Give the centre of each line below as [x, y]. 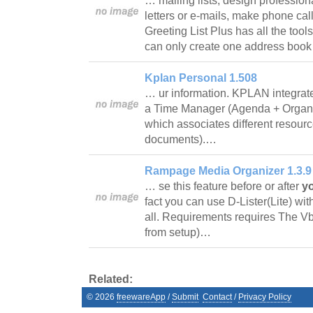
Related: [111, 279]
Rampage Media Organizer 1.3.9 [228, 170]
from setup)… [179, 232]
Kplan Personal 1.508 [201, 78]
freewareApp [141, 297]
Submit [185, 297]
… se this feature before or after [223, 186]
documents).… [182, 139]
